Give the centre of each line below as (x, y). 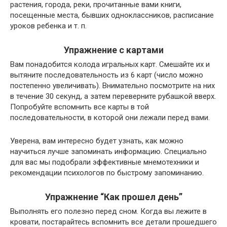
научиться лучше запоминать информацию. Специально (108, 151)
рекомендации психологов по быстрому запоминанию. (107, 173)
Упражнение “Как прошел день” (113, 197)
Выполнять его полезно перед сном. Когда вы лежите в (108, 211)
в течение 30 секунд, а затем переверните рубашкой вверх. (113, 96)
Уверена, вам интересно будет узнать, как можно (97, 141)
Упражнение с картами (113, 50)
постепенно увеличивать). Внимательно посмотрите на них (112, 85)
